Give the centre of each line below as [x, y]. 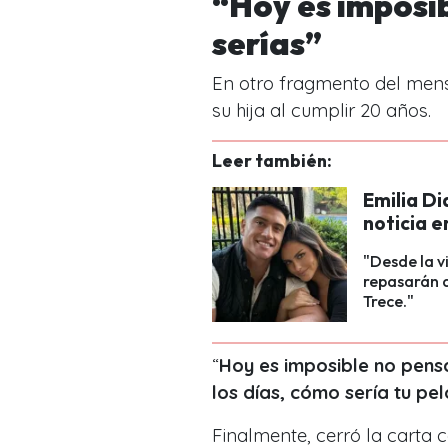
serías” [267, 42]
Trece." [388, 301]
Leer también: [272, 160]
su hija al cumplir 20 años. [321, 110]
